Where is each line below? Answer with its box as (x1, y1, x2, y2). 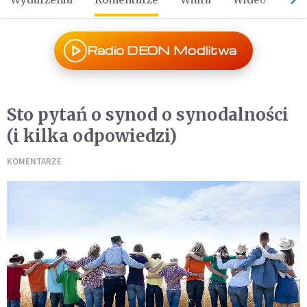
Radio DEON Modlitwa (86, 43, 237, 58)
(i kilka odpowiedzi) (7, 125, 177, 147)
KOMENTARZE (7, 156, 62, 167)
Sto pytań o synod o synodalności (7, 104, 288, 125)
